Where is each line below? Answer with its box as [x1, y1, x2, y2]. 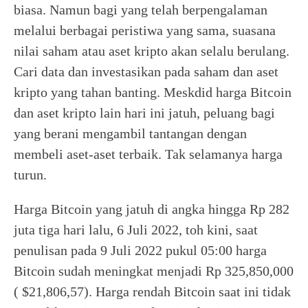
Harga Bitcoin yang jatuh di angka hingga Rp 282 [14, 201, 289, 217]
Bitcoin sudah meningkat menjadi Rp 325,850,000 [14, 263, 294, 278]
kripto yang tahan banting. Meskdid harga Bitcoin [14, 85, 291, 100]
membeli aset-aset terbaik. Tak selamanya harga [14, 146, 283, 162]
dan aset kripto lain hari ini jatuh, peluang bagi [14, 105, 275, 120]
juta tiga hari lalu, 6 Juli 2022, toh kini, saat [14, 222, 258, 237]
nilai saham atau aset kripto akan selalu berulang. [14, 43, 289, 58]
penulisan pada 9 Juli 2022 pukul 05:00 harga [14, 243, 267, 258]
